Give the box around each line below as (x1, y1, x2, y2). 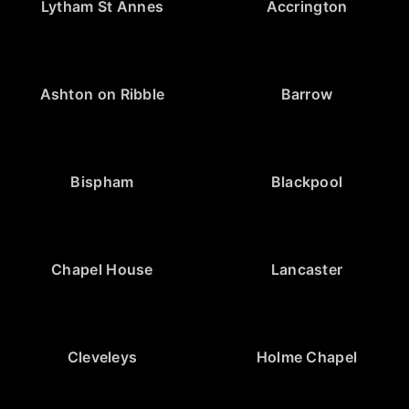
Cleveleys (67, 348, 138, 367)
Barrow (280, 85, 333, 104)
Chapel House (51, 260, 153, 279)
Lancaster (270, 260, 343, 279)
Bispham (70, 173, 134, 192)
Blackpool (270, 173, 343, 192)
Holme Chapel (256, 348, 358, 367)
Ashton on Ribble (39, 85, 165, 104)
